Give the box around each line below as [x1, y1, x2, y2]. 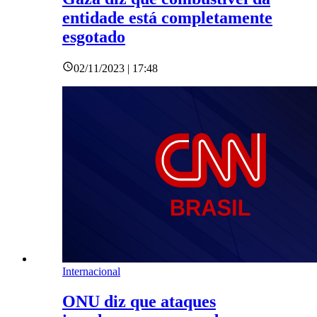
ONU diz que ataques [62, 292, 216, 311]
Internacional [62, 265, 120, 277]
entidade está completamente [62, 8, 272, 28]
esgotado [62, 28, 125, 47]
